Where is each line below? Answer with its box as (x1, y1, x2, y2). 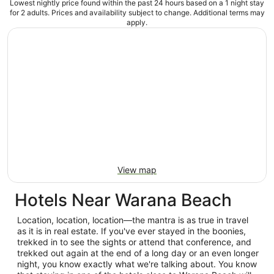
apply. (127, 18, 147, 27)
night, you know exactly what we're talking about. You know (17, 259, 257, 269)
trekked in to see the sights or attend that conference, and (17, 237, 251, 247)
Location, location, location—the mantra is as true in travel (17, 215, 248, 225)
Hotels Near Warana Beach (15, 190, 232, 210)
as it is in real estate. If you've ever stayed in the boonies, (17, 226, 246, 236)
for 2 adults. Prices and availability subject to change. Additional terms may (9, 8, 265, 17)
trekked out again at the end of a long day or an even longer (17, 248, 259, 258)
